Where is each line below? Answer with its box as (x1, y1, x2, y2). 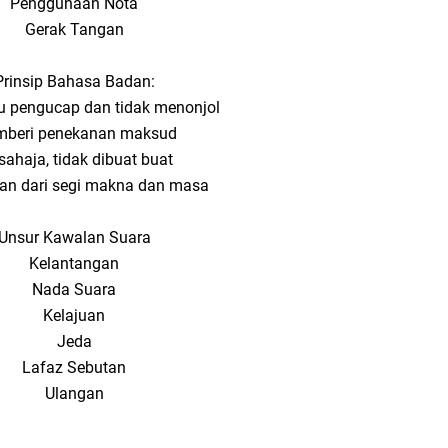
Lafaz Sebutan (22, 358, 127, 377)
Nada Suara (32, 280, 117, 299)
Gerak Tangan (24, 20, 124, 39)
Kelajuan (43, 306, 106, 325)
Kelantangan (29, 254, 120, 273)
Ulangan (44, 384, 104, 403)
